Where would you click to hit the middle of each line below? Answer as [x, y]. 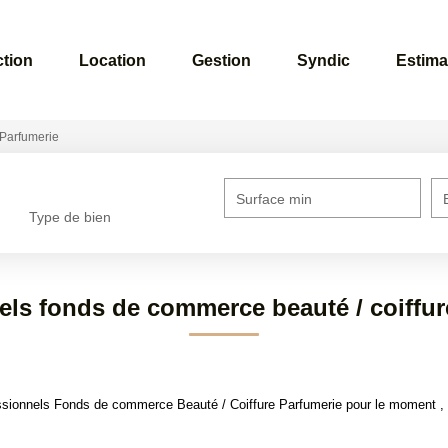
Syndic [323, 60]
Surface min [274, 199]
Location [112, 60]
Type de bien [70, 217]
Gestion [221, 60]
